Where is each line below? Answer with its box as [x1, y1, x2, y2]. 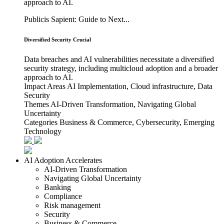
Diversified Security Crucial [24, 36, 91, 42]
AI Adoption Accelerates [24, 155, 102, 164]
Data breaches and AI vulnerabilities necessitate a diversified [24, 54, 214, 63]
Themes [24, 99, 49, 108]
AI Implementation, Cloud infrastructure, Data [67, 81, 212, 90]
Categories [24, 117, 57, 126]
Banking [44, 182, 71, 191]
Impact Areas [24, 81, 65, 90]
